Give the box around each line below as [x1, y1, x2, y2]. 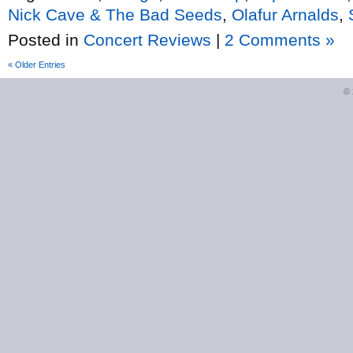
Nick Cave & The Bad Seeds [8, 5, 222, 24]
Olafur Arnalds [232, 5, 339, 24]
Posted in [8, 31, 84, 49]
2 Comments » [225, 31, 335, 49]
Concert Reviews [84, 31, 211, 49]
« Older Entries [8, 60, 65, 69]
